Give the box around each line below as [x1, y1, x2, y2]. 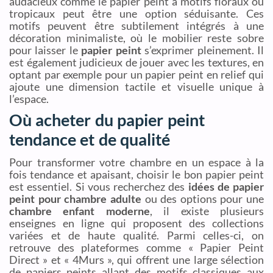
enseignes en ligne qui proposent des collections [9, 216, 264, 230]
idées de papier [188, 180, 264, 194]
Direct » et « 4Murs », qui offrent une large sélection [9, 253, 264, 267]
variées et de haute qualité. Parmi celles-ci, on [9, 229, 264, 243]
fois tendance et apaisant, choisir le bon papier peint [9, 168, 264, 182]
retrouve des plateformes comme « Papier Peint [9, 241, 264, 255]
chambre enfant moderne [9, 204, 150, 218]
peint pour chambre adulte [9, 192, 141, 206]
